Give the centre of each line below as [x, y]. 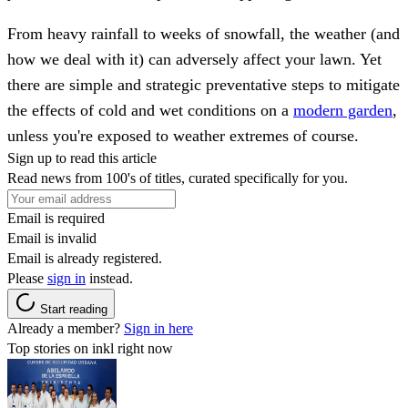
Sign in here [158, 329]
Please [27, 279]
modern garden [343, 111]
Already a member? [66, 329]
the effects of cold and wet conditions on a [150, 111]
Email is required [56, 219]
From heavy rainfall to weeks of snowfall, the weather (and [204, 34]
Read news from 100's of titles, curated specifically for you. [178, 178]
